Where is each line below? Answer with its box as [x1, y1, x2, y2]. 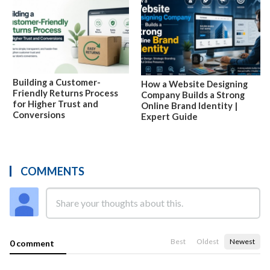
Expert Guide [141, 111, 198, 122]
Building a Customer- [13, 76, 101, 87]
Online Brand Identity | [141, 100, 237, 111]
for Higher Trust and [13, 98, 98, 109]
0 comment [10, 238, 54, 249]
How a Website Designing [141, 78, 248, 90]
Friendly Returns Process [13, 87, 118, 98]
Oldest [196, 237, 219, 246]
